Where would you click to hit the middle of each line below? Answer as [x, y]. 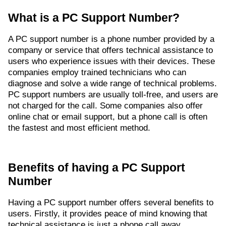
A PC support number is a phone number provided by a [111, 39]
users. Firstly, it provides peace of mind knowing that [108, 214]
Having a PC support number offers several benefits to [111, 203]
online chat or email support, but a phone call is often [108, 117]
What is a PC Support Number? [94, 18]
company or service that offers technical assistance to [110, 50]
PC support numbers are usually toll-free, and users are [113, 95]
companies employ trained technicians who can [97, 73]
